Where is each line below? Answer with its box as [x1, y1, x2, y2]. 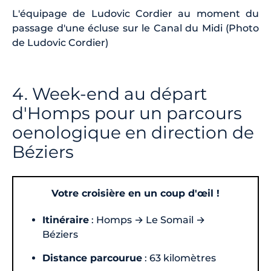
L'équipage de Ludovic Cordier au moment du [12, 8, 259, 20]
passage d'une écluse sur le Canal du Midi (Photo [12, 22, 259, 34]
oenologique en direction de [12, 122, 254, 143]
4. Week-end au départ [12, 83, 207, 105]
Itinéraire [42, 214, 90, 226]
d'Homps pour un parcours [12, 103, 242, 124]
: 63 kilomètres [142, 252, 217, 264]
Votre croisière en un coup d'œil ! [51, 188, 220, 200]
